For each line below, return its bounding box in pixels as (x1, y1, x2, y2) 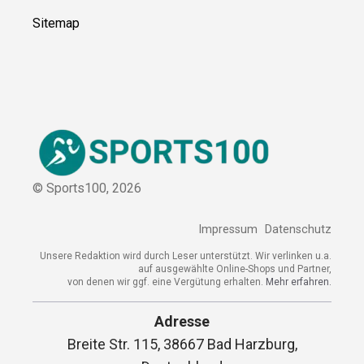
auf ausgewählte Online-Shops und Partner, (138, 262, 331, 275)
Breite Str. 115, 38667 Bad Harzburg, (67, 336, 297, 353)
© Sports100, (32, 180, 112, 197)
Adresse (154, 313, 210, 331)
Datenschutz (265, 222, 331, 236)
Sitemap (32, 15, 80, 32)
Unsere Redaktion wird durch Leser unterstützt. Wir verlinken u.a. (40, 249, 331, 262)
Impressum (198, 222, 258, 236)
